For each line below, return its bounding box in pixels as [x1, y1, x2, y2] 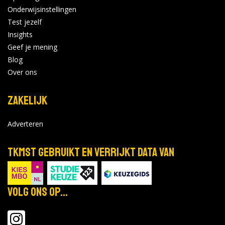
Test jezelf [8, 17, 42, 27]
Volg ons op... [8, 184, 68, 199]
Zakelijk [8, 92, 47, 108]
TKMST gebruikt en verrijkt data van [8, 144, 174, 160]
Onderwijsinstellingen [8, 4, 76, 14]
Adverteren [8, 119, 43, 129]
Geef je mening [8, 42, 57, 52]
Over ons [8, 67, 37, 77]
